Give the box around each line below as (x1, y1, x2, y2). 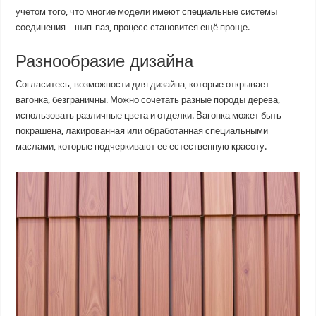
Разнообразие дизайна (16, 51, 194, 71)
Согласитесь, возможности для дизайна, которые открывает (16, 78, 270, 90)
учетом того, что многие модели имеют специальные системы (16, 6, 278, 17)
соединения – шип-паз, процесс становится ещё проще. (16, 21, 250, 32)
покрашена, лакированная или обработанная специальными (16, 125, 269, 136)
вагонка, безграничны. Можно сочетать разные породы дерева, (16, 94, 281, 105)
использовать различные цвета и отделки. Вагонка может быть (16, 109, 282, 121)
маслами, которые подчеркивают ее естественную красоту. (16, 140, 267, 152)
